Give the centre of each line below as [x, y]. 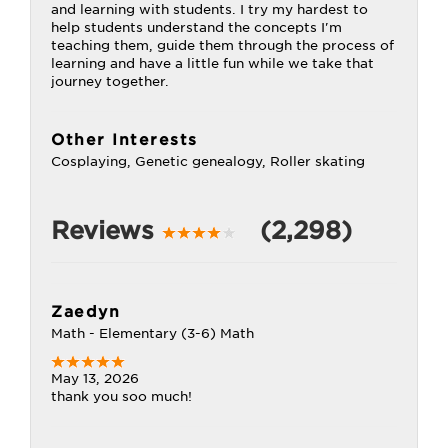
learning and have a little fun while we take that [212, 63]
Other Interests [124, 140]
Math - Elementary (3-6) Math [152, 333]
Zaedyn [85, 312]
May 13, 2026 [95, 378]
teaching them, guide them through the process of [222, 45]
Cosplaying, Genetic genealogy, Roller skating [208, 161]
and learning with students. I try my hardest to [209, 9]
